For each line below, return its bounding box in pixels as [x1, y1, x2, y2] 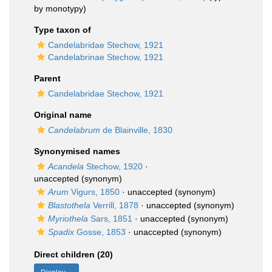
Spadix [48, 227, 74, 237]
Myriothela [48, 214, 88, 223]
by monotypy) [34, 4, 86, 13]
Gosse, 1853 [74, 227, 126, 237]
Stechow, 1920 [84, 161, 143, 171]
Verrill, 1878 [90, 200, 138, 210]
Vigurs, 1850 [69, 187, 120, 197]
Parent [34, 73, 61, 83]
